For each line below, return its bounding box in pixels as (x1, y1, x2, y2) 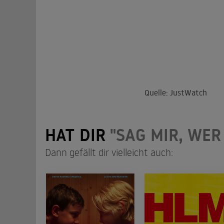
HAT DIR (45, 123, 110, 146)
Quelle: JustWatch (144, 87, 207, 97)
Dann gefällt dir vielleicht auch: (45, 145, 173, 158)
